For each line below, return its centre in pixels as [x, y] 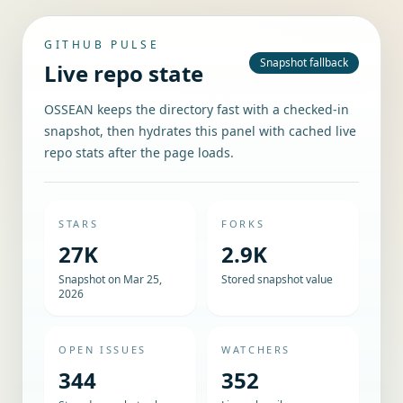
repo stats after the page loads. [139, 152]
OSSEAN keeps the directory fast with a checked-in [197, 109]
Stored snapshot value [277, 279]
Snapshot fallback [304, 63]
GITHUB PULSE [102, 45]
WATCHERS [256, 349]
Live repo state [124, 73]
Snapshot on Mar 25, [110, 279]
